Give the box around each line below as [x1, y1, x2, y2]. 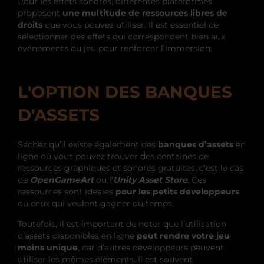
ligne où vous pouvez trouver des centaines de [18, 150, 209, 161]
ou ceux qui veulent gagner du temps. [18, 197, 174, 209]
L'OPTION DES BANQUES [18, 81, 232, 102]
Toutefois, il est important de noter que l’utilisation [18, 218, 226, 229]
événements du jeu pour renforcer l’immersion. [18, 42, 212, 54]
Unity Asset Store [113, 174, 187, 185]
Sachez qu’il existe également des [18, 138, 158, 150]
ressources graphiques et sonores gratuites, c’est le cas [18, 162, 243, 173]
